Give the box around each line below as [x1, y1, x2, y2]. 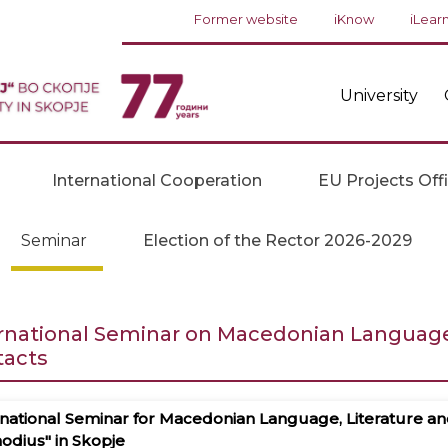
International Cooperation [52, 170, 262, 190]
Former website [194, 11, 299, 27]
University [339, 86, 418, 106]
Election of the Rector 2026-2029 [143, 230, 412, 250]
